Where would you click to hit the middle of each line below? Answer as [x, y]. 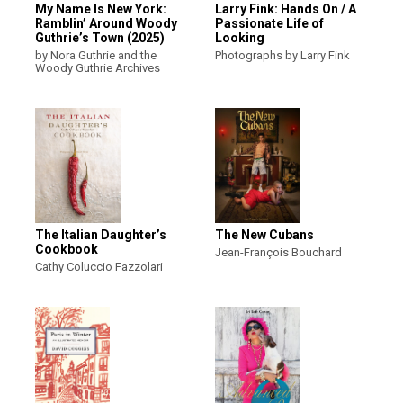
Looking [240, 38]
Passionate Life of [269, 23]
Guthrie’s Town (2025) [100, 38]
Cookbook [67, 249]
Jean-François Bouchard [278, 252]
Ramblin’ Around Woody [106, 23]
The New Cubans [264, 235]
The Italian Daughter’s [101, 235]
